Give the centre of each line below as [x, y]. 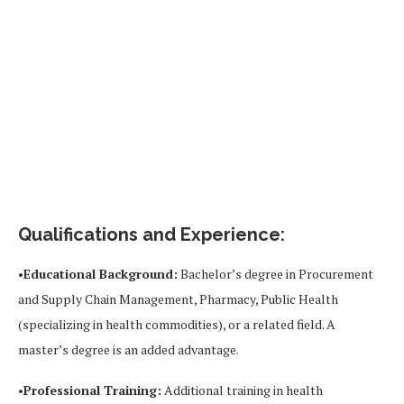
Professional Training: [92, 390]
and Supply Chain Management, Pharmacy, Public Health [178, 298]
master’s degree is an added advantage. [129, 349]
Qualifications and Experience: [151, 234]
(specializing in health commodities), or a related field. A [177, 324]
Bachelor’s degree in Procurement [275, 273]
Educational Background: [101, 273]
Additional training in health [242, 390]
